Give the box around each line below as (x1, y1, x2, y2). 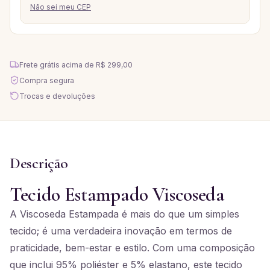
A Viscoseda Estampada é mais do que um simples (10, 208, 239, 220)
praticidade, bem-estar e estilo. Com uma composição (10, 242, 255, 254)
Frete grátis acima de (19, 60, 96, 69)
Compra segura (19, 75, 74, 85)
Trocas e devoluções (19, 91, 95, 101)
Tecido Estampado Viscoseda (10, 183, 225, 206)
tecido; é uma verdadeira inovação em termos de (10, 225, 232, 237)
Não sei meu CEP (30, 2, 91, 11)
